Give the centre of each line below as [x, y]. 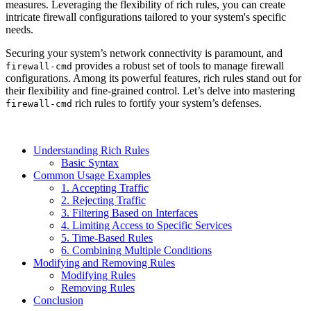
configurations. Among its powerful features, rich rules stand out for [153, 78]
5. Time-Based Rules [107, 237]
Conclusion [58, 300]
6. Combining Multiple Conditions [136, 250]
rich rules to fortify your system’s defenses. [167, 103]
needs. [19, 29]
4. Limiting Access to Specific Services [146, 225]
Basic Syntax [90, 162]
